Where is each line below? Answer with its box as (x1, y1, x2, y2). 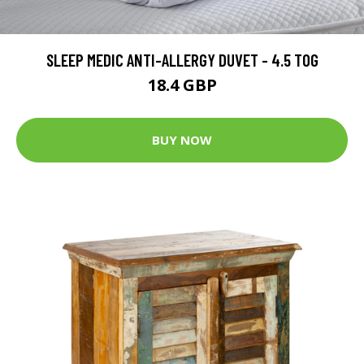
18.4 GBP (147, 73, 217, 96)
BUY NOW (152, 132, 212, 149)
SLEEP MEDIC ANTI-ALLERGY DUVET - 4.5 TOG (45, 49, 318, 70)
